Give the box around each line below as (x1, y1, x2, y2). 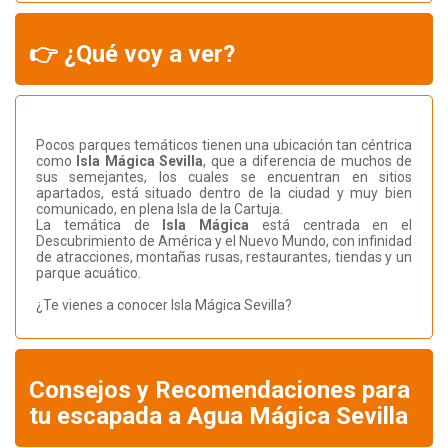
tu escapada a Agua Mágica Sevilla (29, 402, 408, 431)
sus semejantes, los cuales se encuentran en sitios (36, 169, 412, 186)
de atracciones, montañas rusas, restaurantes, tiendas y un (36, 249, 412, 266)
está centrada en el (261, 217, 412, 234)
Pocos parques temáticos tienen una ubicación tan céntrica (36, 137, 412, 154)
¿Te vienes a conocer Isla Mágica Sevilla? (36, 297, 292, 314)
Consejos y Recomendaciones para (29, 376, 410, 405)
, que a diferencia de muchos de (203, 153, 413, 170)
